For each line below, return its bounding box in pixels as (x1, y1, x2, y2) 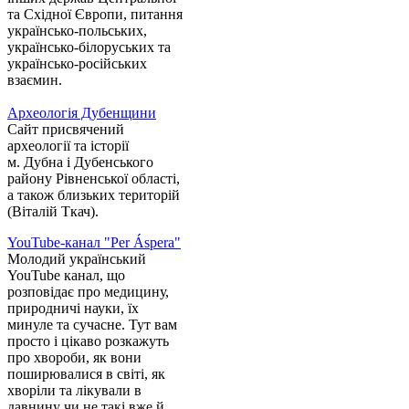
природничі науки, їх (7, 300, 139, 317)
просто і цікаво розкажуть (7, 333, 169, 350)
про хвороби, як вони (7, 350, 142, 366)
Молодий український (7, 251, 146, 267)
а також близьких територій (7, 187, 180, 204)
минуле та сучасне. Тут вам (7, 317, 177, 333)
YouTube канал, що (7, 267, 125, 284)
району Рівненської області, (7, 171, 180, 187)
